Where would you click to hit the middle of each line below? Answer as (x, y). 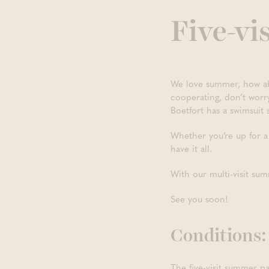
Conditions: (219, 236)
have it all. (191, 149)
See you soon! (199, 199)
